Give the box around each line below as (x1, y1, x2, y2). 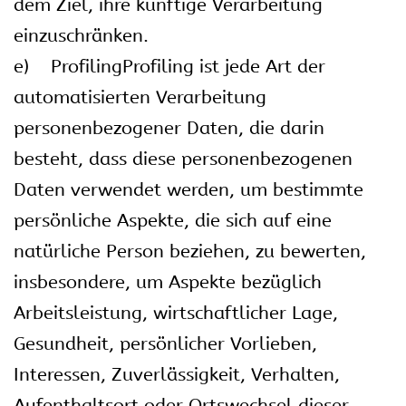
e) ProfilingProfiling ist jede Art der (14, 56, 325, 77)
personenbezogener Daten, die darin (14, 118, 324, 139)
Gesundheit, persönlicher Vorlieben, (14, 333, 317, 354)
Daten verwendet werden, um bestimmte (14, 179, 363, 200)
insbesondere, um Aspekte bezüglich (14, 272, 322, 293)
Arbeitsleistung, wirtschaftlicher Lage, (14, 303, 338, 324)
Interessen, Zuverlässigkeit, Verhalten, (14, 364, 340, 385)
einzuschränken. (14, 25, 149, 46)
